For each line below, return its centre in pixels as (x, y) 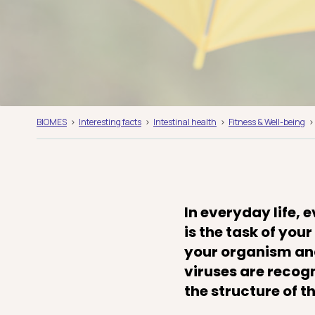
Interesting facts (110, 122)
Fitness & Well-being (267, 122)
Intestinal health (185, 122)
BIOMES (52, 122)
